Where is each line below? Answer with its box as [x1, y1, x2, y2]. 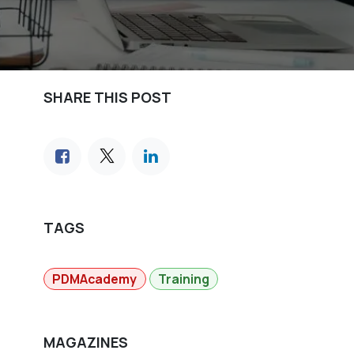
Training [157, 269, 209, 288]
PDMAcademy [52, 269, 137, 288]
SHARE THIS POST [43, 87, 172, 107]
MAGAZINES [43, 333, 129, 352]
